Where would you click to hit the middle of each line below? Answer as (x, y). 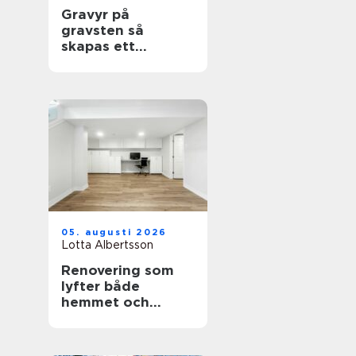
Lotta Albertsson (107, 245)
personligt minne (121, 62)
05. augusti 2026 (114, 232)
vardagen (95, 318)
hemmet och (105, 302)
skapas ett (98, 46)
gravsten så (95, 30)
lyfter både (101, 286)
